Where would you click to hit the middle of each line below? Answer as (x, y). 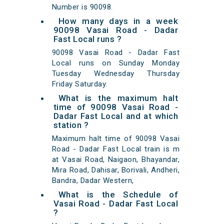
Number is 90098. (82, 7)
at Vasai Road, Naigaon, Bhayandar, (116, 160)
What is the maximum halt (118, 98)
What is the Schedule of (118, 195)
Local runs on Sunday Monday (116, 63)
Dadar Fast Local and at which (116, 116)
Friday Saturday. (79, 84)
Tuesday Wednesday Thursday (116, 74)
